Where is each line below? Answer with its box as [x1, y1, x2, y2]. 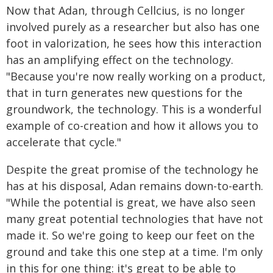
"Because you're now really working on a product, [6, 69, 266, 83]
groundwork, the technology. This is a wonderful [6, 102, 261, 116]
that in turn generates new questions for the [6, 85, 243, 100]
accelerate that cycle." [6, 135, 121, 149]
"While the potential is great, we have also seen [6, 195, 255, 210]
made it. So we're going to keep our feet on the [6, 228, 255, 243]
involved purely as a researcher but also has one [6, 19, 260, 34]
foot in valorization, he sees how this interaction [6, 36, 261, 51]
